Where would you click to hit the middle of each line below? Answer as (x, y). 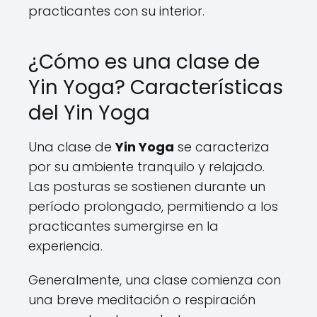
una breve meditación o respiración (142, 300)
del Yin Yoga (89, 113)
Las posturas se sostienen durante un (147, 186)
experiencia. (65, 246)
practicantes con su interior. (116, 11)
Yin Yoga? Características (156, 87)
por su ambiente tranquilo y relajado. (146, 167)
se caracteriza (222, 147)
